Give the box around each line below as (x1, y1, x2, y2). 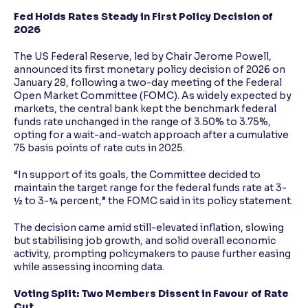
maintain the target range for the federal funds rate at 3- (14, 181, 287, 195)
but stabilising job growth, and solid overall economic (14, 234, 276, 247)
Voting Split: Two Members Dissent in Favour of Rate (14, 287, 289, 300)
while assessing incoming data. (14, 261, 164, 274)
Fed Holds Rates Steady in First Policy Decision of (14, 10, 273, 23)
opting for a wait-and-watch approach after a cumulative (14, 129, 289, 142)
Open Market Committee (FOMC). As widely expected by (14, 89, 291, 102)
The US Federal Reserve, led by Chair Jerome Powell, (14, 50, 272, 63)
